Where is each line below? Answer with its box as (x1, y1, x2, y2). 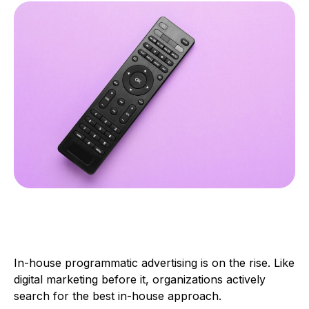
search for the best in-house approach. (14, 289, 228, 303)
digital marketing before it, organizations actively (14, 272, 266, 287)
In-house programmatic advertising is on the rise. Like (14, 256, 295, 270)
